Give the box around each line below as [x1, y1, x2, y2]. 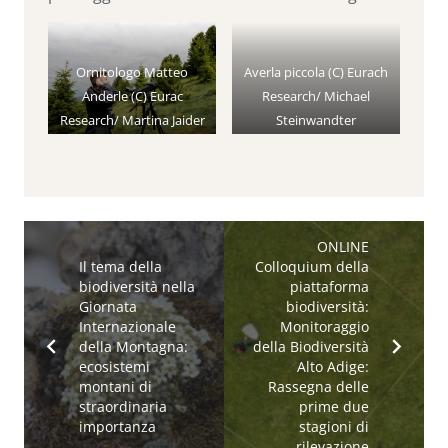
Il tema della [78, 257, 162, 276]
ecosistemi [78, 357, 150, 376]
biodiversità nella [78, 277, 195, 296]
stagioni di [299, 417, 370, 436]
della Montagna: [78, 337, 188, 356]
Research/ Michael [262, 87, 370, 106]
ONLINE [317, 237, 370, 256]
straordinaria [78, 397, 167, 416]
